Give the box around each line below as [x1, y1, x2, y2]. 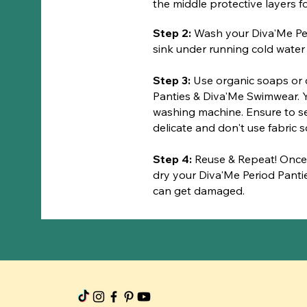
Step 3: [153, 73, 194, 88]
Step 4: [153, 152, 195, 167]
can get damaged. [153, 184, 245, 198]
